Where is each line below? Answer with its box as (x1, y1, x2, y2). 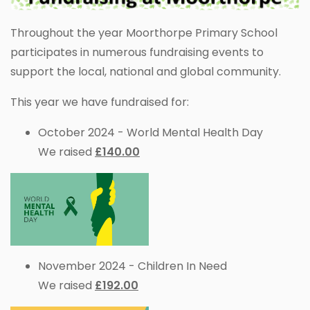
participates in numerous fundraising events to (10, 44, 264, 61)
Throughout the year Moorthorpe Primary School (10, 25, 277, 42)
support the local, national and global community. (10, 64, 281, 80)
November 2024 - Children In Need (38, 258, 227, 275)
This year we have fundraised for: (10, 94, 189, 111)
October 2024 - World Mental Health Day (38, 125, 263, 141)
